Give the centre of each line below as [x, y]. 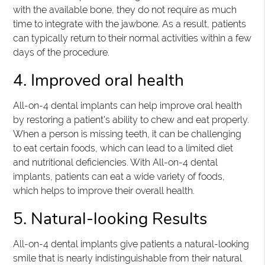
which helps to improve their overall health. [104, 191]
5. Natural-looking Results [110, 219]
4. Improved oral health [99, 81]
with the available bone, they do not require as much [125, 10]
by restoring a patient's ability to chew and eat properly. [131, 120]
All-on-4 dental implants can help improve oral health [128, 106]
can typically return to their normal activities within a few [132, 38]
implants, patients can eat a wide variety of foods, [119, 177]
